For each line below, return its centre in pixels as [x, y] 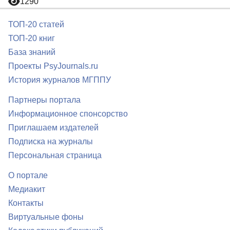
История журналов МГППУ [60, 80]
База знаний [32, 52]
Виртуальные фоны [46, 217]
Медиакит [27, 189]
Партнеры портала [44, 100]
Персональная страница [55, 155]
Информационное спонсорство [68, 114]
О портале [28, 175]
